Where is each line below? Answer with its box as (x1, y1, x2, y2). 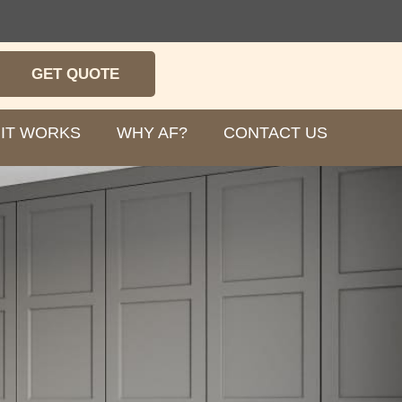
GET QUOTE (31, 66, 120, 83)
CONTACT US (223, 123, 328, 142)
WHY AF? (116, 123, 188, 142)
